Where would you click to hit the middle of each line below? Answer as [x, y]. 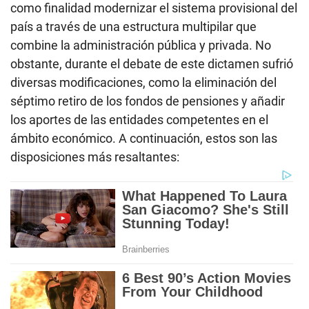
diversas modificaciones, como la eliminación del [143, 83]
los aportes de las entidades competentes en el [139, 120]
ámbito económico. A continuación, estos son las [144, 139]
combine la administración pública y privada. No [141, 46]
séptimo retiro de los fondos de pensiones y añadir [148, 101]
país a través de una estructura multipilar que [133, 27]
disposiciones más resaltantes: [95, 157]
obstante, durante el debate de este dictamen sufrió [152, 64]
